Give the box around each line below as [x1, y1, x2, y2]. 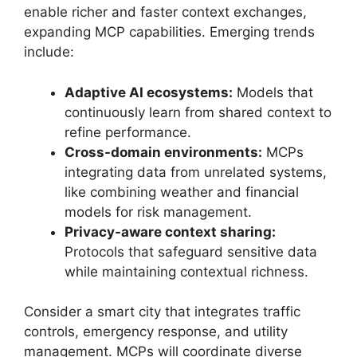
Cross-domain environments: [65, 143, 262, 160]
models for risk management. [65, 203, 252, 220]
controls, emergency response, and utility [24, 324, 288, 339]
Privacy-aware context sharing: [65, 223, 276, 240]
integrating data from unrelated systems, [65, 163, 327, 180]
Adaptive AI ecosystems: [65, 84, 233, 100]
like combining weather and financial [65, 183, 299, 200]
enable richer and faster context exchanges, [24, 4, 307, 20]
